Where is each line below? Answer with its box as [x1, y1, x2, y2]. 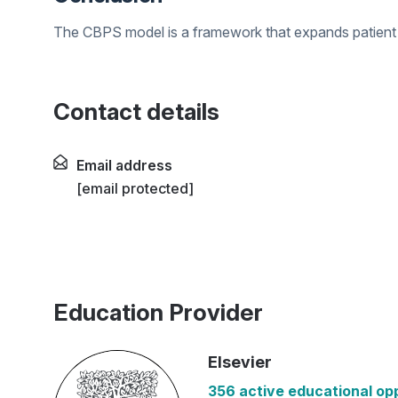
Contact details [53, 98, 219, 125]
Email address [76, 156, 172, 174]
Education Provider [53, 298, 263, 326]
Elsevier [208, 353, 272, 371]
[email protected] [76, 179, 194, 197]
